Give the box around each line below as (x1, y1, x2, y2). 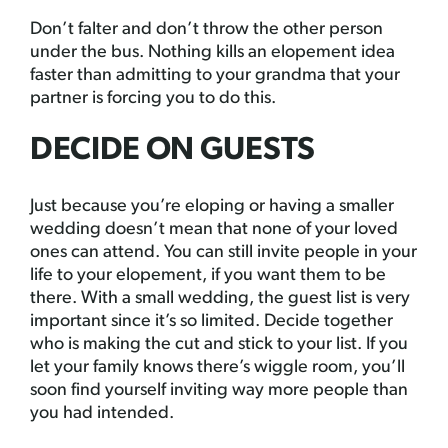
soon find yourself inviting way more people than (30, 381, 408, 400)
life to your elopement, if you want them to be (30, 266, 386, 285)
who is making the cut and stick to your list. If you (30, 335, 408, 354)
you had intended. (30, 404, 174, 423)
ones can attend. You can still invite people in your (30, 243, 417, 262)
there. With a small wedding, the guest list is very (30, 289, 410, 308)
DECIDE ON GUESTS (30, 135, 315, 167)
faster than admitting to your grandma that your (30, 66, 400, 85)
